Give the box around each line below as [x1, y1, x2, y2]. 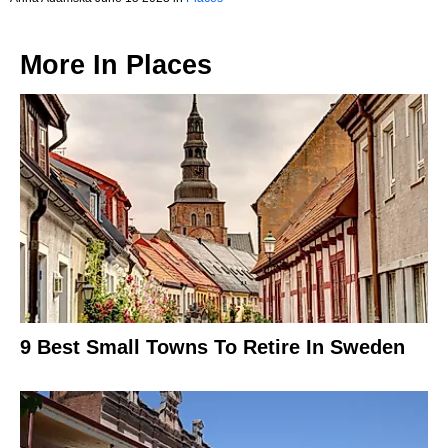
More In [20, 49, 126, 80]
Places [126, 49, 212, 80]
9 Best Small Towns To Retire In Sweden [20, 336, 405, 359]
